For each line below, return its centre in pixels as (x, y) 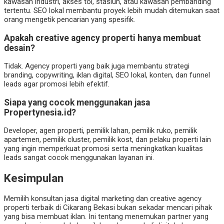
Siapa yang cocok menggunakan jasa (77, 102)
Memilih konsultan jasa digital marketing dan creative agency (103, 198)
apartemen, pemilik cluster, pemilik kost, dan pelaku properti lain (107, 140)
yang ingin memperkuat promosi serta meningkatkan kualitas (103, 149)
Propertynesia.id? (40, 112)
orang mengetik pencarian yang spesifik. (69, 20)
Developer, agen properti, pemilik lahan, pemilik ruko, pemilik (100, 131)
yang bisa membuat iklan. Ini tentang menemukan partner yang (106, 216)
